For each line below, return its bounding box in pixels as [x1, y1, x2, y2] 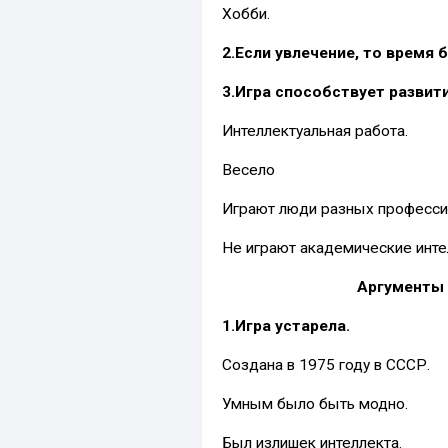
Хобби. [222, 4, 270, 23]
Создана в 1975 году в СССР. [222, 355, 430, 374]
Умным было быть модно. [222, 394, 408, 413]
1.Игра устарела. [222, 316, 350, 335]
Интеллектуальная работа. [222, 121, 408, 140]
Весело [222, 160, 275, 179]
